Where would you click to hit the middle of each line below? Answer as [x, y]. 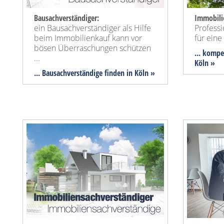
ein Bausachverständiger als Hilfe [92, 28]
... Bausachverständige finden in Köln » [94, 73]
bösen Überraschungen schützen [92, 48]
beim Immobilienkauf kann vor [88, 38]
